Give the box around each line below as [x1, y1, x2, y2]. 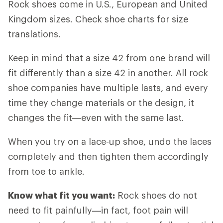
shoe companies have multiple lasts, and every [8, 82, 208, 93]
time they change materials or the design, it [8, 97, 194, 108]
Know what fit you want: [8, 189, 115, 201]
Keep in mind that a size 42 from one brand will [8, 52, 210, 63]
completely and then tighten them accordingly [8, 150, 209, 162]
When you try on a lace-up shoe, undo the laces [8, 135, 212, 147]
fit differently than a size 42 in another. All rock [8, 67, 208, 78]
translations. [8, 28, 61, 39]
